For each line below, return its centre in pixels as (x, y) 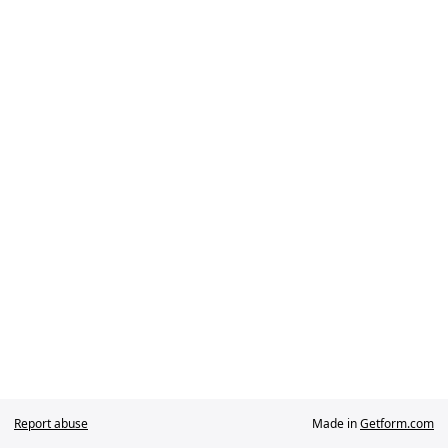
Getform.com (397, 423)
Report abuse (51, 423)
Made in (336, 423)
